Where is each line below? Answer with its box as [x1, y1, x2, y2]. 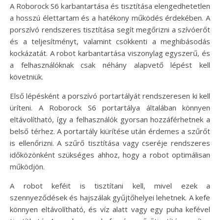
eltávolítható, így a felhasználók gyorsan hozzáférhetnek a [10, 114, 210, 124]
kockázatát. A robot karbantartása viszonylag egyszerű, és [10, 48, 210, 58]
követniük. [10, 71, 43, 82]
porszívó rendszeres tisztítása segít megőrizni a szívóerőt [10, 24, 210, 34]
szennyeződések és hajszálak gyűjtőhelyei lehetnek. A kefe [10, 192, 210, 202]
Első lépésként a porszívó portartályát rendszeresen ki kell [10, 90, 210, 101]
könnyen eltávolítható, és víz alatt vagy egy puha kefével [10, 204, 210, 214]
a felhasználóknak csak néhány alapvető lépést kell [10, 59, 210, 70]
